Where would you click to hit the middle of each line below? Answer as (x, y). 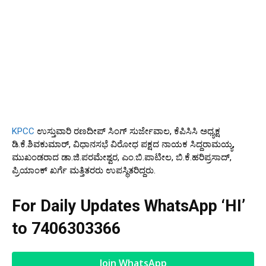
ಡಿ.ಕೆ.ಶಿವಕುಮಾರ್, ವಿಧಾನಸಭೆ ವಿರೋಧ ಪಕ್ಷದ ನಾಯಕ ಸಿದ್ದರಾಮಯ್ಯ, (123, 144)
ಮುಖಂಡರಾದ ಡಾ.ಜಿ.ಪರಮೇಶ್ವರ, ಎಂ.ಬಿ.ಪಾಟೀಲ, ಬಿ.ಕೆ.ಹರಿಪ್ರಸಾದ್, (122, 157)
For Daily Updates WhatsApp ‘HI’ (129, 206)
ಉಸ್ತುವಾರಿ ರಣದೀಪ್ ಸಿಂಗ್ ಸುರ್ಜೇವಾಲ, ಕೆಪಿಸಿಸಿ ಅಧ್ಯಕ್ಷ (127, 131)
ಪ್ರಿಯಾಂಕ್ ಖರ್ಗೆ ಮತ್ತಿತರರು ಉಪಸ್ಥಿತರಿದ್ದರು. (84, 170)
